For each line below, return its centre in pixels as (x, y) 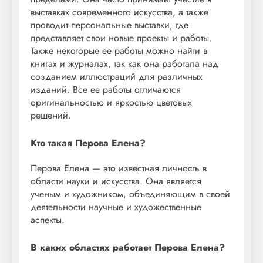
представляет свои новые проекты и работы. (121, 38)
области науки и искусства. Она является (116, 181)
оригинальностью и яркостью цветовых (111, 103)
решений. (51, 116)
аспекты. (48, 220)
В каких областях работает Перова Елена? (128, 248)
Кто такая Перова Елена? (88, 143)
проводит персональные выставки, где (109, 25)
